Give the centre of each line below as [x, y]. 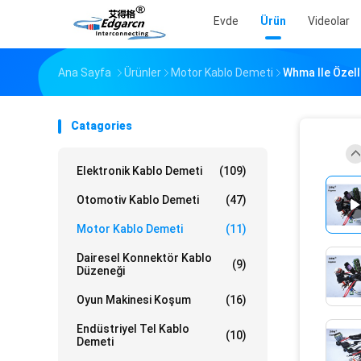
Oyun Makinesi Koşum [134, 300]
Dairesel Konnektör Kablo [144, 258]
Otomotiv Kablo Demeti [138, 200]
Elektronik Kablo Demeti [139, 171]
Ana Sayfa [85, 73]
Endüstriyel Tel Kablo [133, 329]
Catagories [102, 126]
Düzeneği [101, 271]
